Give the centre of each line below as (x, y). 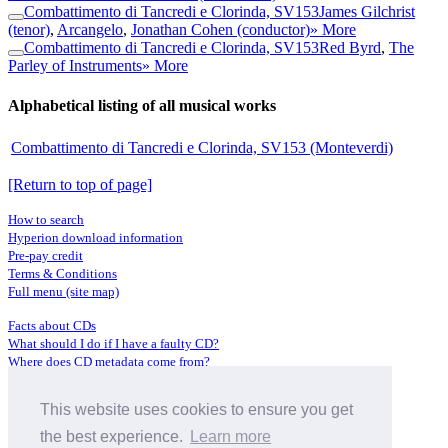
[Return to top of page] (80, 184)
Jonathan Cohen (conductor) (220, 30)
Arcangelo (90, 30)
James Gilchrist (367, 12)
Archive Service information (84, 431)
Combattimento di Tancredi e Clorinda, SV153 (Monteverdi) (202, 147)
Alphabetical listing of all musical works (142, 105)
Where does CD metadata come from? (109, 361)
